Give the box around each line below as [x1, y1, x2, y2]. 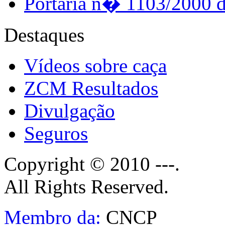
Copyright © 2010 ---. [4, 153, 180, 175]
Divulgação [24, 99, 115, 122]
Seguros [24, 122, 88, 144]
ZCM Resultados [24, 77, 158, 99]
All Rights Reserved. [4, 175, 169, 197]
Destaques [4, 24, 84, 46]
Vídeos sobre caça [24, 54, 167, 76]
